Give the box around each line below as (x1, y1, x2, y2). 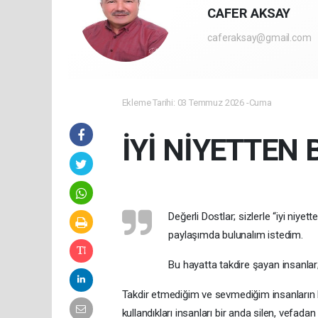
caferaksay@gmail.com (207, 31, 312, 43)
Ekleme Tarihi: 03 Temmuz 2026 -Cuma (121, 97, 272, 108)
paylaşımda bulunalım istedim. (168, 228, 303, 241)
